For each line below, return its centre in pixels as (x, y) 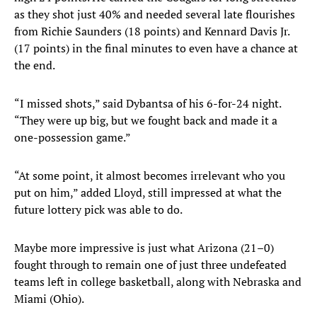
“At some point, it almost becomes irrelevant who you (150, 176)
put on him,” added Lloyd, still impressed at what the (148, 193)
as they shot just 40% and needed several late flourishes (155, 15)
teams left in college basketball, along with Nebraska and (158, 282)
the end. (35, 65)
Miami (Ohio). (50, 299)
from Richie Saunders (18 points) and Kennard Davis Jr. (152, 31)
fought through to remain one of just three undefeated (150, 265)
